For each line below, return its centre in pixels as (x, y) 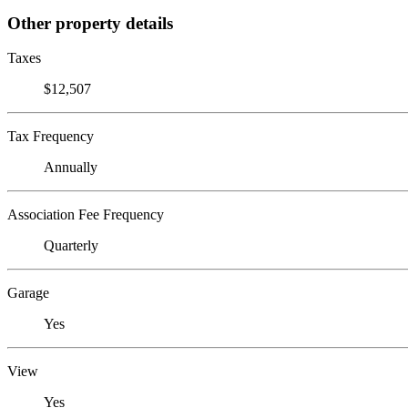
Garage (28, 293)
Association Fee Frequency (86, 215)
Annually (71, 168)
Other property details (90, 23)
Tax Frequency (51, 137)
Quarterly (71, 246)
